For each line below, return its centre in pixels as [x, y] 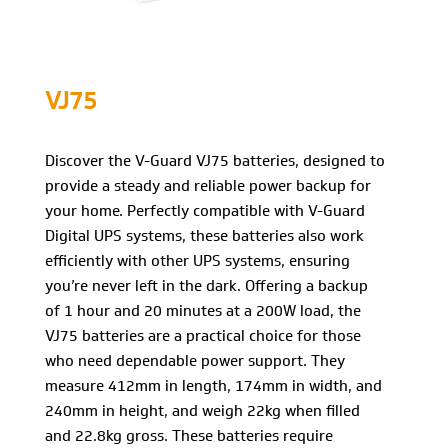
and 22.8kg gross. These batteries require [189, 436]
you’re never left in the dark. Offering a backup [206, 286]
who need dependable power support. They [195, 361]
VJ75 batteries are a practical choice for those [203, 336]
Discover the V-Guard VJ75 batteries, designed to [215, 161]
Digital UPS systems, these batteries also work [204, 236]
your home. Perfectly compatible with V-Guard [205, 211]
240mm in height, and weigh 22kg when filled [202, 411]
